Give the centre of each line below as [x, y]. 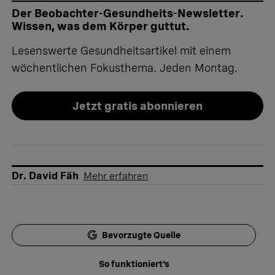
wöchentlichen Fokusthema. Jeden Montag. [125, 68]
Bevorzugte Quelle [141, 235]
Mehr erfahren [116, 176]
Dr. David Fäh [45, 176]
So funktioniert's [134, 264]
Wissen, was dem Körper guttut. [101, 26]
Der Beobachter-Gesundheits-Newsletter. [128, 14]
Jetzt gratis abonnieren [137, 106]
